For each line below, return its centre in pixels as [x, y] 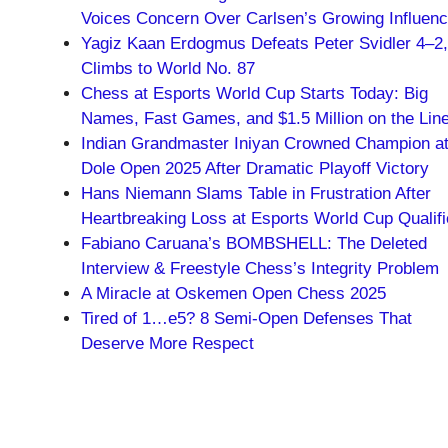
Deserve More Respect [167, 343]
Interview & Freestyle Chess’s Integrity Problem [260, 268]
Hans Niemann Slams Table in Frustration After [256, 193]
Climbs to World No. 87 [168, 68]
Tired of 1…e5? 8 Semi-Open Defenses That [246, 318]
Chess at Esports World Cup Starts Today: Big [254, 93]
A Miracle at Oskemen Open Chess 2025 [233, 293]
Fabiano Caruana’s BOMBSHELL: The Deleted [254, 243]
